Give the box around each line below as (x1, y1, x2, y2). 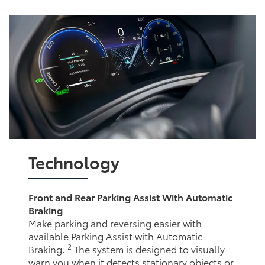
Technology (28, 149, 121, 173)
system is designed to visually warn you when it (28, 241, 227, 256)
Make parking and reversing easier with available (28, 215, 234, 230)
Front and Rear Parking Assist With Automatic (28, 189, 234, 203)
